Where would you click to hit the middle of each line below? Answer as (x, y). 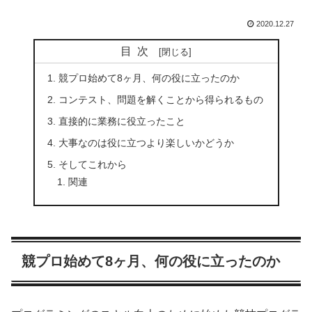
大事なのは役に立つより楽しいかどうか (146, 143)
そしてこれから (92, 164)
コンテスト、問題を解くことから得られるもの (161, 100)
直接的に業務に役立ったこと (122, 121)
